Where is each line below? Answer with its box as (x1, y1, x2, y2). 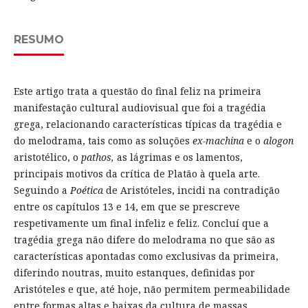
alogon (263, 134, 294, 148)
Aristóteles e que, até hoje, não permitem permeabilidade (13, 283, 290, 296)
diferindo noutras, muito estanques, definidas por (13, 266, 255, 280)
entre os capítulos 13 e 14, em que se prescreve (13, 200, 240, 214)
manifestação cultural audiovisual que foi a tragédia (13, 101, 266, 115)
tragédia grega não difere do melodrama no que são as (13, 233, 275, 247)
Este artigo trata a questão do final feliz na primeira (13, 85, 261, 98)
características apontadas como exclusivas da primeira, (13, 250, 278, 263)
